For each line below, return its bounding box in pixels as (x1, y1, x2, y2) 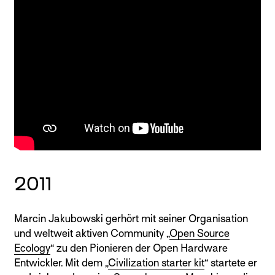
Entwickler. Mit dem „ (14, 257, 108, 269)
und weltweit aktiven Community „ (14, 228, 169, 239)
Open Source (169, 228, 230, 239)
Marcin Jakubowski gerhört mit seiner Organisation (14, 213, 248, 225)
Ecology (14, 242, 50, 254)
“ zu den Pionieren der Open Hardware (50, 242, 228, 254)
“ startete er (204, 257, 257, 269)
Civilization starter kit (108, 257, 204, 269)
